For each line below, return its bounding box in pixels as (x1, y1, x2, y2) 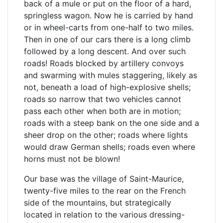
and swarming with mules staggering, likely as (24, 70, 197, 80)
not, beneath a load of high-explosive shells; (24, 82, 191, 92)
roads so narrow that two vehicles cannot (24, 94, 181, 104)
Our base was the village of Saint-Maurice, (24, 174, 184, 184)
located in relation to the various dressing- (24, 210, 185, 220)
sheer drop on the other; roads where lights (24, 130, 188, 140)
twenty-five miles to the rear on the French (24, 186, 186, 196)
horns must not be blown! (24, 154, 120, 164)
